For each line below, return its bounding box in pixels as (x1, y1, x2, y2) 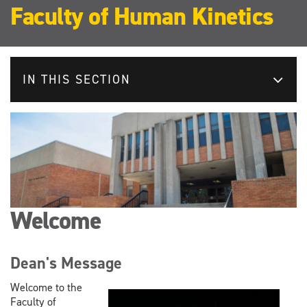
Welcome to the (10, 280, 82, 295)
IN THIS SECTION (23, 71, 130, 88)
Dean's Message (10, 251, 122, 274)
